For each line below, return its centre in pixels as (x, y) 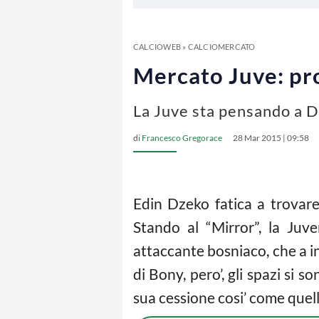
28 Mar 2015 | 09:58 (271, 138)
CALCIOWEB (157, 47)
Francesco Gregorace (182, 138)
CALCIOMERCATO (221, 47)
